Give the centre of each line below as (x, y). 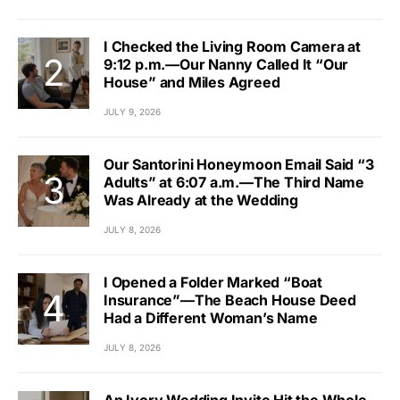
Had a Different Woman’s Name (211, 318)
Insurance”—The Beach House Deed (230, 300)
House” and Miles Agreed (192, 82)
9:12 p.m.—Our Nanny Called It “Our (226, 64)
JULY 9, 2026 (132, 112)
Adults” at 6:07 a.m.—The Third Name (234, 182)
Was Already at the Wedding (201, 200)
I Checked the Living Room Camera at (232, 46)
